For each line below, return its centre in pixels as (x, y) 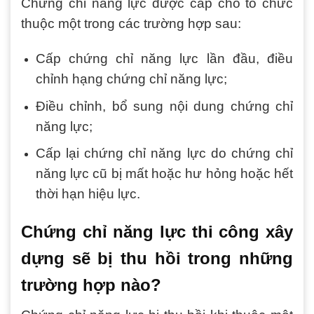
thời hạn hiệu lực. (88, 194)
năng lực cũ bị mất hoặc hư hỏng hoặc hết (164, 174)
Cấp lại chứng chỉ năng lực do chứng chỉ (164, 153)
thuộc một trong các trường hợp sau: (131, 24)
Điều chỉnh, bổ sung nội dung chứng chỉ (164, 106)
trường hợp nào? (91, 285)
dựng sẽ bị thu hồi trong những (157, 258)
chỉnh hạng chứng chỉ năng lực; (131, 78)
